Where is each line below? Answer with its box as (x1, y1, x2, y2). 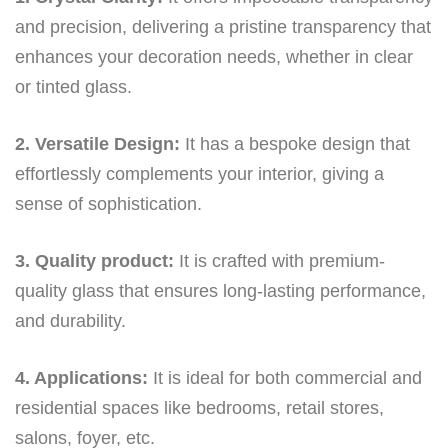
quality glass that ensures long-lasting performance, (15, 280, 426, 301)
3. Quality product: (15, 250, 174, 271)
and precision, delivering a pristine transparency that (15, 16, 431, 37)
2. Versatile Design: (15, 133, 180, 154)
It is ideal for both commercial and (148, 367, 422, 388)
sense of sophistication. (15, 193, 202, 214)
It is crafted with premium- (174, 250, 385, 271)
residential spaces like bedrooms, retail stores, (15, 397, 384, 418)
